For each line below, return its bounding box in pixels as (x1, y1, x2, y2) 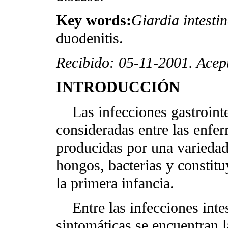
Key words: (56, 12, 131, 30)
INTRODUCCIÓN (56, 78, 180, 96)
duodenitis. (56, 30, 123, 47)
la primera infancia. (56, 174, 174, 192)
